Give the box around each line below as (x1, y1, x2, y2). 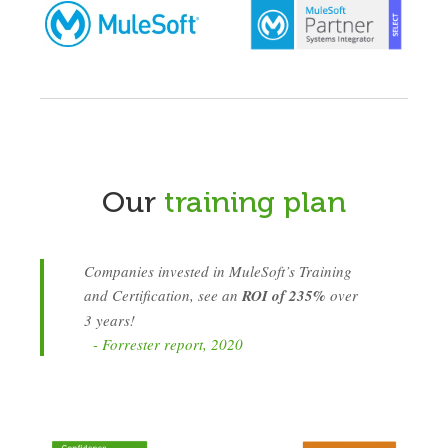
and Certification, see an (84, 284, 242, 305)
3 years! (84, 309, 135, 330)
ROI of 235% (242, 284, 326, 306)
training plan (164, 184, 346, 220)
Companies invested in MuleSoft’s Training (84, 260, 352, 281)
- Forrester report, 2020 (84, 333, 243, 354)
